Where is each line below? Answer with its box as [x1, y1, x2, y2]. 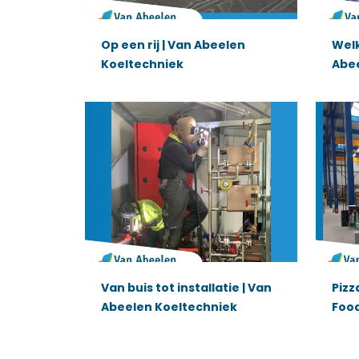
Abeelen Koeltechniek [100, 298, 237, 315]
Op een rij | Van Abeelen [100, 37, 245, 54]
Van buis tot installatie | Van [100, 279, 272, 296]
